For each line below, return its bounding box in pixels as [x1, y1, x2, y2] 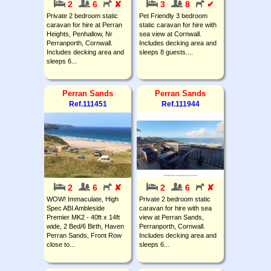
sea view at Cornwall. [139, 30, 201, 38]
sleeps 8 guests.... [139, 48, 193, 56]
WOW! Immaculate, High [47, 195, 119, 203]
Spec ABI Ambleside [47, 204, 105, 212]
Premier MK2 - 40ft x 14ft [47, 213, 120, 221]
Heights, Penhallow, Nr [47, 30, 113, 38]
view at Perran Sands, [139, 213, 204, 221]
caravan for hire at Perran [47, 21, 122, 28]
